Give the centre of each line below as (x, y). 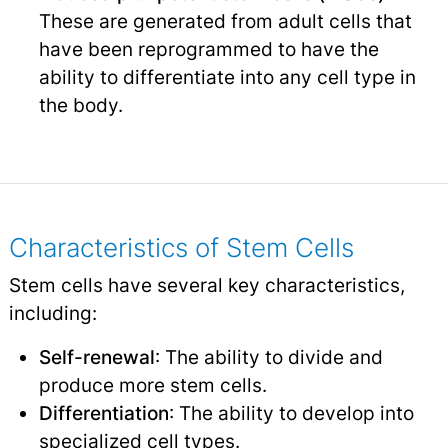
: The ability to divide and (268, 356)
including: (52, 312)
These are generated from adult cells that (225, 20)
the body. (80, 104)
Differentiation (103, 412)
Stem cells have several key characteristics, (206, 284)
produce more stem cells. (152, 384)
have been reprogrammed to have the (208, 48)
